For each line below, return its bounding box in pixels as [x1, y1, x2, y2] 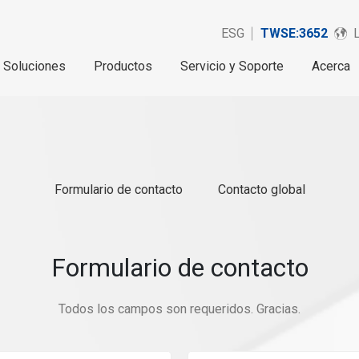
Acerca [312, 58, 350, 74]
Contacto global [217, 182, 305, 197]
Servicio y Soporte [180, 58, 284, 74]
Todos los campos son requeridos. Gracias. [58, 301, 301, 317]
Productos [94, 58, 152, 74]
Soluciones [3, 58, 66, 74]
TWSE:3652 [260, 26, 328, 41]
